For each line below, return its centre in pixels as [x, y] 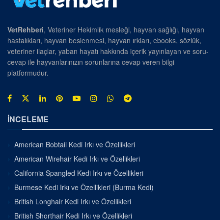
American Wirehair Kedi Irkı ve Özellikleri [77, 159]
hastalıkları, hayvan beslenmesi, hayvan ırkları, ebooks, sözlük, [104, 41]
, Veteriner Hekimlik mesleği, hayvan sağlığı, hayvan [124, 30]
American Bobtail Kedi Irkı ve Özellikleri [75, 145]
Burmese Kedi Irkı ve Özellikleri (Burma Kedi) [84, 187]
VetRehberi [26, 30]
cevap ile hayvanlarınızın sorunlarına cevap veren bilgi [91, 62]
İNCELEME [28, 119]
